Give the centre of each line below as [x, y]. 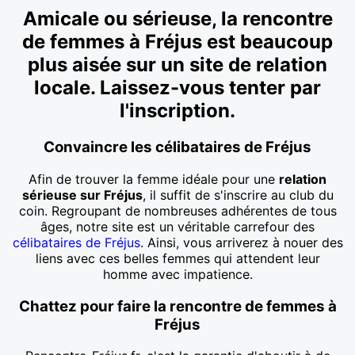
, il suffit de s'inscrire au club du [238, 195]
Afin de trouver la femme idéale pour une [154, 179]
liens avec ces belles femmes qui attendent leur [177, 258]
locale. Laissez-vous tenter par [177, 88]
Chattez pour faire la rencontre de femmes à [177, 306]
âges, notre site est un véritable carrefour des [177, 226]
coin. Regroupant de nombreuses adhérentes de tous [177, 210]
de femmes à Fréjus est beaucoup [177, 42]
